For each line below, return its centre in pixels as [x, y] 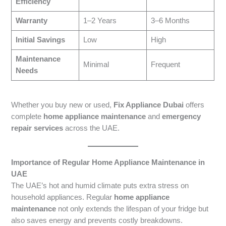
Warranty [31, 21]
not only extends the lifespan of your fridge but [132, 209]
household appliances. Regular [63, 197]
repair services [37, 128]
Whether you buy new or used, [63, 105]
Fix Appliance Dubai [149, 105]
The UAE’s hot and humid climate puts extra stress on [100, 186]
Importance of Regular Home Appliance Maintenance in [108, 163]
